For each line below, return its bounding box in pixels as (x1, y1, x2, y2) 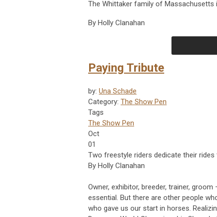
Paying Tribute (88, 61, 164, 75)
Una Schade (99, 87, 137, 96)
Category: (88, 97, 121, 107)
